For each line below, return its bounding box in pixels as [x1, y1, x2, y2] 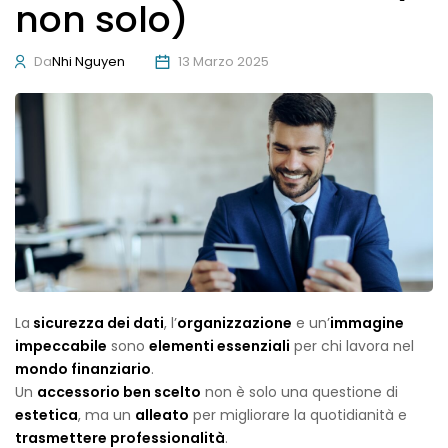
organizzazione [177, 313, 292, 334]
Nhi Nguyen [52, 52, 125, 71]
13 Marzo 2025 [178, 52, 269, 71]
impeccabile [15, 336, 107, 357]
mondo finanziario [15, 359, 151, 380]
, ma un [78, 405, 135, 426]
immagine [330, 313, 404, 334]
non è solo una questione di [201, 382, 398, 403]
